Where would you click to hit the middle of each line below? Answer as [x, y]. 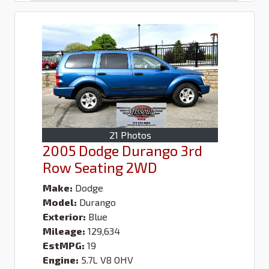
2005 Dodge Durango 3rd [122, 150]
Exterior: [64, 216]
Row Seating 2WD [100, 167]
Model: [60, 202]
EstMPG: [64, 245]
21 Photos [130, 134]
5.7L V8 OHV [107, 259]
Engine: [61, 259]
